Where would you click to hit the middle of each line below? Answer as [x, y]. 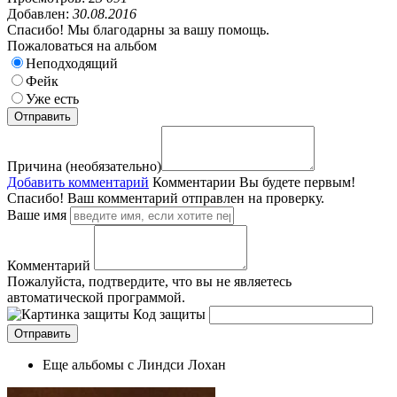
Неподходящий [72, 63]
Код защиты [169, 314]
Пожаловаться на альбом [82, 45]
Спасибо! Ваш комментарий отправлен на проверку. [166, 198]
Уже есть [52, 98]
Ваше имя [37, 214]
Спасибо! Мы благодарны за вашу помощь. [138, 29]
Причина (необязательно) [84, 166]
